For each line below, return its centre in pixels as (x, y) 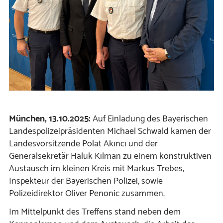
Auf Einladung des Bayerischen (150, 119)
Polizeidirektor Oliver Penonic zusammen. (87, 194)
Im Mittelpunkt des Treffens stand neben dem (95, 212)
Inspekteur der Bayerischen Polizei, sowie (86, 181)
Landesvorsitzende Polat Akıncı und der (83, 144)
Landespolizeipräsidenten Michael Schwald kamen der (110, 132)
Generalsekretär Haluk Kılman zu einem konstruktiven (110, 157)
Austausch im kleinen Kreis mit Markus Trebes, (97, 169)
